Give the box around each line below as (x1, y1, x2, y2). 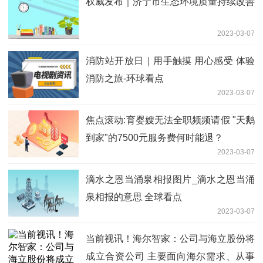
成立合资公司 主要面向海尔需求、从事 (86, 251, 255, 262)
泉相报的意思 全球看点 (86, 192, 182, 203)
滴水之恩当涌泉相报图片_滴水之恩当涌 (86, 174, 255, 185)
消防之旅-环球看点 (86, 73, 164, 84)
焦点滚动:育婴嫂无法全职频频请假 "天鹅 (86, 115, 255, 126)
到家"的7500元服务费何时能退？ (86, 133, 223, 143)
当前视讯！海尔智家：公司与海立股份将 (86, 234, 255, 244)
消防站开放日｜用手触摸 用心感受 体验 (86, 56, 255, 66)
